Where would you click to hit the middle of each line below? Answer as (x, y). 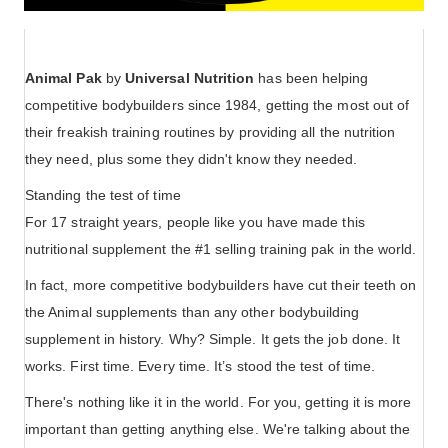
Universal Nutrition (189, 78)
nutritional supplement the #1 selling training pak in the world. (221, 249)
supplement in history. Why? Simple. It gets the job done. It (213, 339)
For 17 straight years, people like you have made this (195, 222)
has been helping (311, 78)
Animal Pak (63, 78)
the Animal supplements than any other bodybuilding (192, 312)
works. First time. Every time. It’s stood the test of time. (200, 366)
